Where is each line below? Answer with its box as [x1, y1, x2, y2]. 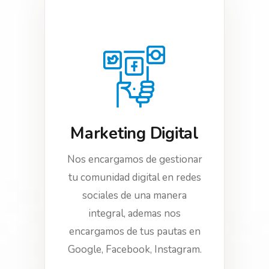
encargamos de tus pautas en [68, 225, 201, 238]
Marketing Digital [70, 122, 199, 145]
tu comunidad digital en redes [68, 171, 201, 184]
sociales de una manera [82, 189, 187, 202]
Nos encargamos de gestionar [67, 153, 202, 166]
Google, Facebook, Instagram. [67, 243, 202, 256]
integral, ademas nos [88, 207, 181, 220]
